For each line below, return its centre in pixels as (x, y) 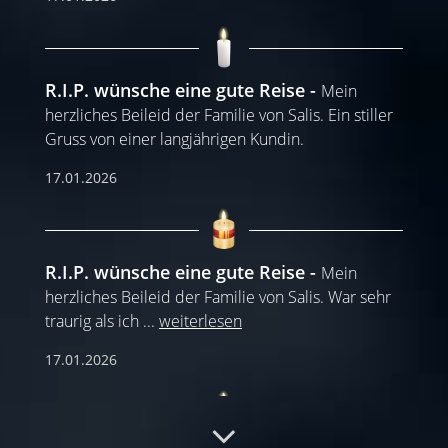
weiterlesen (200, 320)
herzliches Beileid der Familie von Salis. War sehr (218, 296)
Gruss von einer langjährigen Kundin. (174, 138)
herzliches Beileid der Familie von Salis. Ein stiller (219, 114)
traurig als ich (94, 320)
